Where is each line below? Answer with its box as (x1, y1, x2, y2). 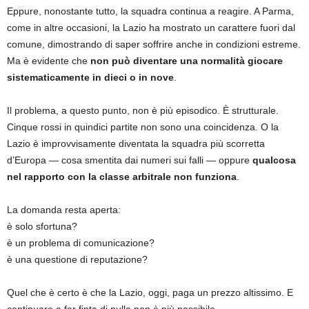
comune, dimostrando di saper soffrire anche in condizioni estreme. (7, 38, 301, 50)
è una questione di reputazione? (7, 253, 148, 265)
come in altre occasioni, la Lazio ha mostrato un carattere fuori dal (7, 21, 295, 33)
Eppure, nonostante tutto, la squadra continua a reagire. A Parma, (7, 5, 294, 17)
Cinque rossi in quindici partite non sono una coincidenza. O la (7, 121, 279, 132)
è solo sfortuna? (7, 220, 77, 232)
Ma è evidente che (7, 54, 90, 66)
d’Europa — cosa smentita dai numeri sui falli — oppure (7, 154, 252, 166)
